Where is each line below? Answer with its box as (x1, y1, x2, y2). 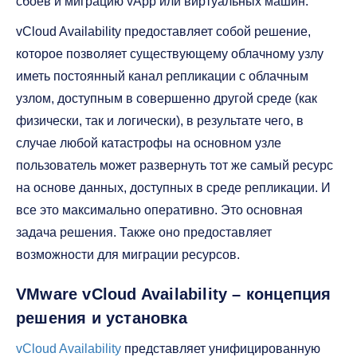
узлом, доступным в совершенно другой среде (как (16, 92, 317, 105)
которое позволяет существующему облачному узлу (16, 47, 324, 61)
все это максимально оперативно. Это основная (16, 203, 303, 217)
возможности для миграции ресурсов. (16, 248, 240, 261)
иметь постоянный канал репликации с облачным (16, 69, 308, 83)
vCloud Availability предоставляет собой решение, (16, 25, 311, 38)
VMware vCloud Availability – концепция (16, 285, 331, 303)
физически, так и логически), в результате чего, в (16, 114, 304, 127)
